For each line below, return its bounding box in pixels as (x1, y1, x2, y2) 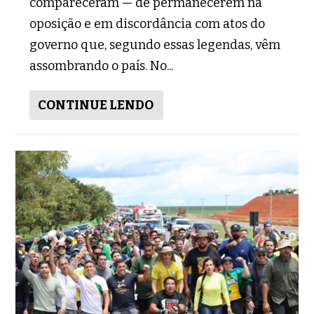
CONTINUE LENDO (38, 97, 154, 114)
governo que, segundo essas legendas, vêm (29, 37, 281, 53)
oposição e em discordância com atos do (29, 16, 266, 32)
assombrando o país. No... (29, 58, 174, 74)
